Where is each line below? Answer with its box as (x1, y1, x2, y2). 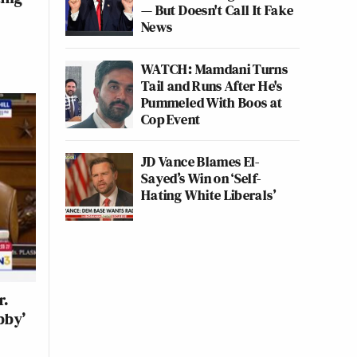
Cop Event (141, 109, 201, 129)
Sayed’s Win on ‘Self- (141, 168, 261, 188)
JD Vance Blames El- (141, 151, 260, 171)
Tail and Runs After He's (141, 76, 283, 96)
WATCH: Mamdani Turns (141, 59, 288, 79)
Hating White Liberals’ (141, 185, 276, 205)
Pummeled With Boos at (141, 92, 283, 112)
